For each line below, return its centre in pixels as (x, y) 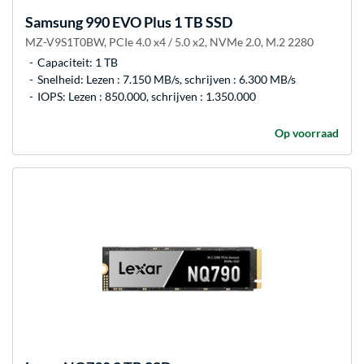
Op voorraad (307, 133)
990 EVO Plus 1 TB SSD (158, 22)
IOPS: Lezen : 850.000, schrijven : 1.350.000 (147, 97)
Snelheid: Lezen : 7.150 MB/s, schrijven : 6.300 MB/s (167, 80)
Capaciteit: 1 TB (78, 63)
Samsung (54, 22)
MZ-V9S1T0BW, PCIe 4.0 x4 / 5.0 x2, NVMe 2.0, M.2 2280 (169, 42)
